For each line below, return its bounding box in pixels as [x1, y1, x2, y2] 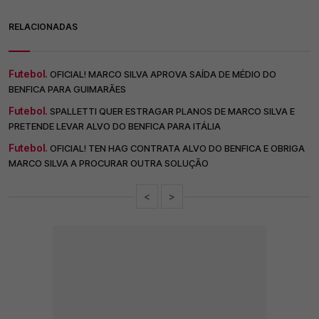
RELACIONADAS [9, 21, 78, 33]
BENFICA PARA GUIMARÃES [9, 83, 126, 95]
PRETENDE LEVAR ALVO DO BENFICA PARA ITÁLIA [9, 120, 221, 132]
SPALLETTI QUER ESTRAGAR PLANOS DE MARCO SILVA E [50, 105, 295, 117]
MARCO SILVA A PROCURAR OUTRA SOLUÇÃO [9, 157, 209, 169]
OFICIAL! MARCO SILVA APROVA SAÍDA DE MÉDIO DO [50, 68, 276, 80]
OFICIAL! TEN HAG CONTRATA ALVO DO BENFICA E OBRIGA [50, 142, 305, 155]
